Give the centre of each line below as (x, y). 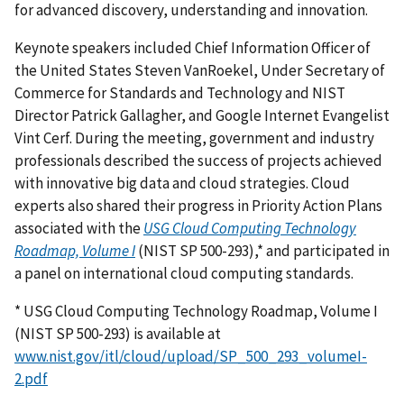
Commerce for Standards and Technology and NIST (180, 92)
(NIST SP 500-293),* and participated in (262, 250)
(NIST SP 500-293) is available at (118, 333)
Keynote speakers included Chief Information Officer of (193, 47)
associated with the (79, 228)
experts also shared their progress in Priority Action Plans (198, 205)
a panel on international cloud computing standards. (184, 273)
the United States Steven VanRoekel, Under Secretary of (200, 70)
